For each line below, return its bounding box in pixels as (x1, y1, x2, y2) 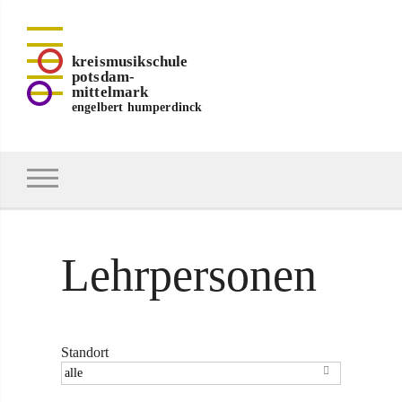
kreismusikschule (72, 53, 188, 70)
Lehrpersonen (61, 249, 317, 301)
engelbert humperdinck (72, 100, 203, 114)
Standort (61, 345, 109, 360)
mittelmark (72, 83, 149, 100)
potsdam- (72, 68, 135, 85)
